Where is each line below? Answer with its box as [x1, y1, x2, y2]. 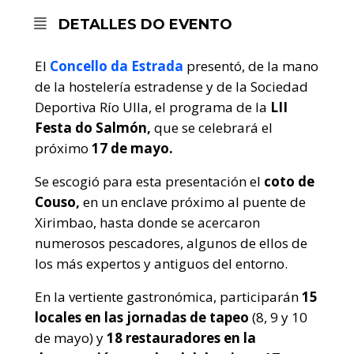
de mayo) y [35, 328, 107, 347]
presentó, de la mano [186, 56, 318, 75]
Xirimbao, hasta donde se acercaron [35, 213, 260, 232]
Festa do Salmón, [35, 118, 151, 137]
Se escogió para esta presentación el [35, 171, 264, 190]
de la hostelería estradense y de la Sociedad [35, 77, 308, 96]
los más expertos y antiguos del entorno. [35, 254, 288, 273]
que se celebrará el [151, 118, 273, 137]
